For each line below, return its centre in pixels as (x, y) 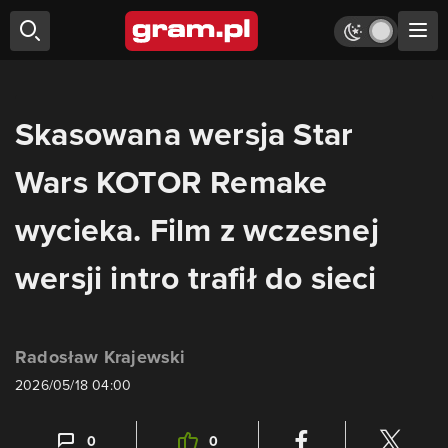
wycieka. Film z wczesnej (197, 229)
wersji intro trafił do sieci (196, 277)
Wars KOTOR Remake (171, 181)
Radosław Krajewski (100, 357)
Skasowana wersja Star (184, 133)
